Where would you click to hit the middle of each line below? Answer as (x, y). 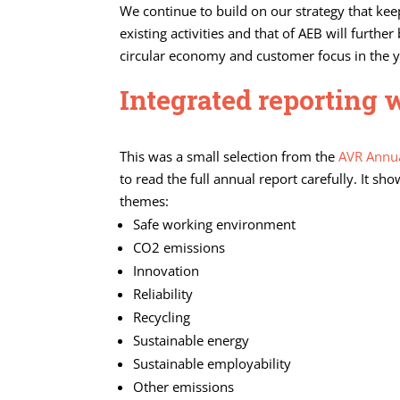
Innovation (167, 271)
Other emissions (184, 387)
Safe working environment (215, 225)
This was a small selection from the (229, 157)
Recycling (162, 317)
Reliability (163, 294)
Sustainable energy (192, 341)
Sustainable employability (212, 364)
